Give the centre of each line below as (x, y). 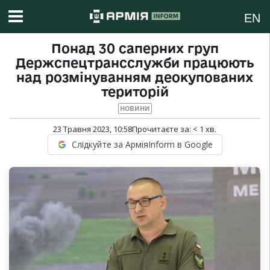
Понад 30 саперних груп (135, 49)
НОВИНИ (135, 109)
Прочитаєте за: (162, 129)
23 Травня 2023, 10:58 (93, 129)
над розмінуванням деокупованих (135, 77)
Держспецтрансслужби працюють (135, 63)
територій (135, 92)
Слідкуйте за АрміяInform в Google (142, 145)
